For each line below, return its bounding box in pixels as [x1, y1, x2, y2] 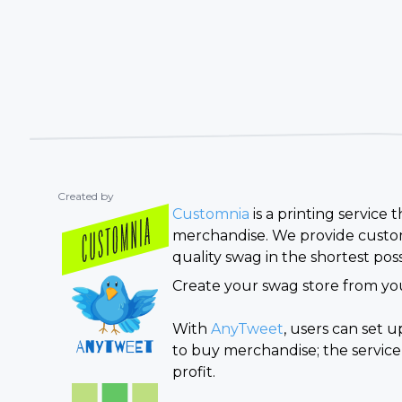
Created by [57, 188, 114, 203]
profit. [172, 363, 215, 380]
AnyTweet [211, 319, 284, 337]
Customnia [172, 205, 249, 223]
